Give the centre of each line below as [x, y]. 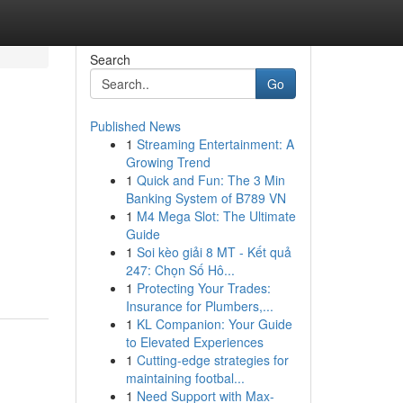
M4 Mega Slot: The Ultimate [216, 216]
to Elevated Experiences [194, 342]
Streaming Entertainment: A [215, 144]
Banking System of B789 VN [206, 198]
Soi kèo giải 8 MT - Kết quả [214, 252]
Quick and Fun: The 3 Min [210, 180]
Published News [135, 126]
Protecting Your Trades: [203, 288]
